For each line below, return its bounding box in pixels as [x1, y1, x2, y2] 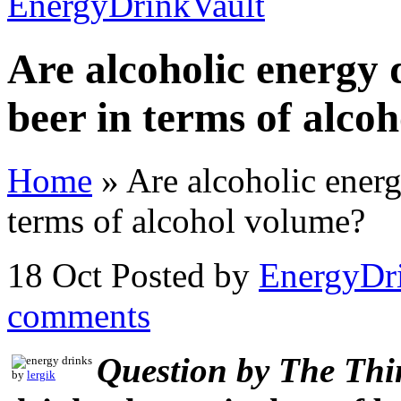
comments [7, 296, 150, 336]
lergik [27, 369, 55, 382]
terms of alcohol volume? [7, 201, 365, 241]
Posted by [111, 256, 259, 295]
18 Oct [7, 256, 102, 295]
